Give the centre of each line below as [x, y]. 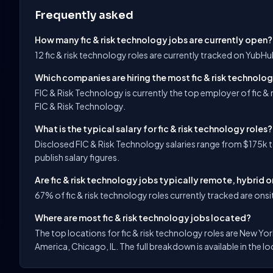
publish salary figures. [77, 157]
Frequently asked [84, 15]
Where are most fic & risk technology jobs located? [143, 218]
